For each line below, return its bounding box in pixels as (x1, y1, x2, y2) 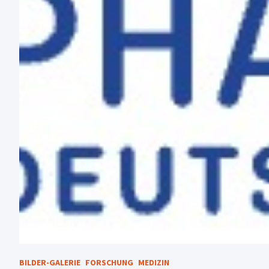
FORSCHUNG (85, 256, 133, 268)
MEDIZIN (138, 256, 169, 268)
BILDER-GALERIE (19, 256, 80, 268)
